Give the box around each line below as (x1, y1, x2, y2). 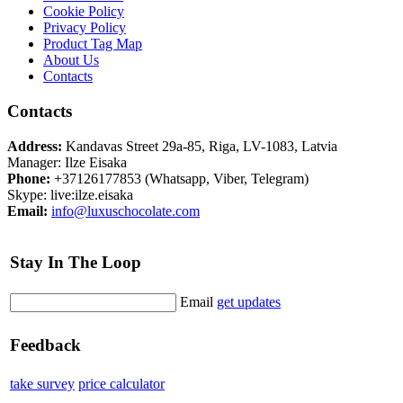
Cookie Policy (43, 4, 124, 20)
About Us (43, 52, 99, 68)
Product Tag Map (43, 36, 142, 52)
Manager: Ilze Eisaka (7, 154, 127, 170)
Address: (7, 138, 62, 154)
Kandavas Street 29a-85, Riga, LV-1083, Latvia (62, 138, 337, 154)
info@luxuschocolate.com (51, 202, 200, 219)
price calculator (78, 375, 165, 391)
